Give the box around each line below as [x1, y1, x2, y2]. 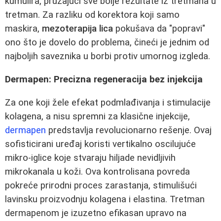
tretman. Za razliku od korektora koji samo [5, 9, 180, 21]
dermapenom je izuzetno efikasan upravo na [5, 207, 186, 219]
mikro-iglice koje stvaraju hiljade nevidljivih [5, 152, 176, 163]
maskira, [5, 23, 42, 35]
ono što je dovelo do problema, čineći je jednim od [5, 37, 209, 48]
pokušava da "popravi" [113, 23, 205, 35]
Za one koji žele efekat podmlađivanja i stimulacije [5, 97, 211, 108]
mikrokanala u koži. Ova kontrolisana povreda [5, 166, 190, 177]
